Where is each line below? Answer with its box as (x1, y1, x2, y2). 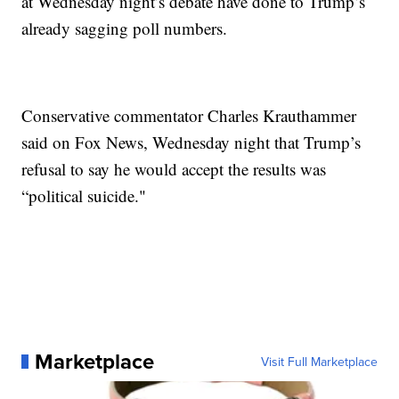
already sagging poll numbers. (21, 17, 228, 40)
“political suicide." (21, 184, 147, 208)
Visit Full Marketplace (260, 353, 378, 371)
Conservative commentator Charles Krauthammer (21, 104, 357, 127)
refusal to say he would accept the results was (21, 158, 327, 181)
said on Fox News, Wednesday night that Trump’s (21, 131, 362, 154)
